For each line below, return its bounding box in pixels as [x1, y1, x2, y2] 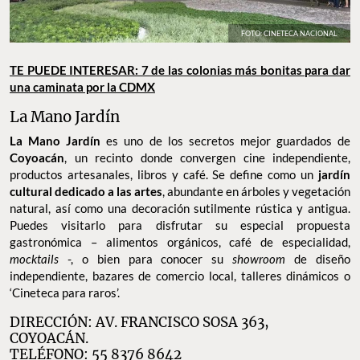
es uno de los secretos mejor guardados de [106, 133, 351, 148]
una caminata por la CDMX [10, 79, 155, 94]
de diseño [294, 251, 351, 266]
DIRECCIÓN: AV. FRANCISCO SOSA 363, [10, 313, 269, 331]
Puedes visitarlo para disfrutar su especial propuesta [10, 217, 350, 232]
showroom [232, 251, 295, 266]
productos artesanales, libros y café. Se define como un [10, 166, 314, 182]
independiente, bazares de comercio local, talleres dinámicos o [10, 268, 350, 283]
